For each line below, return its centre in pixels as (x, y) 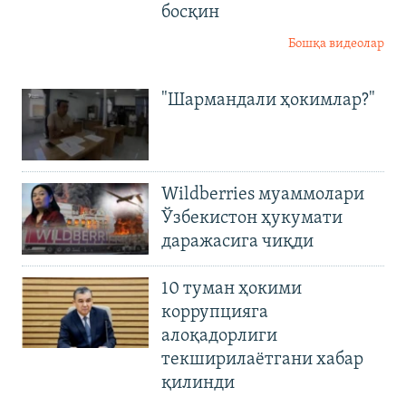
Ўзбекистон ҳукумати (252, 218)
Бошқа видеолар (336, 44)
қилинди (198, 383)
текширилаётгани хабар (262, 359)
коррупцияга (215, 312)
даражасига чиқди (237, 242)
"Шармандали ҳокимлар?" (268, 101)
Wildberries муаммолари (263, 194)
